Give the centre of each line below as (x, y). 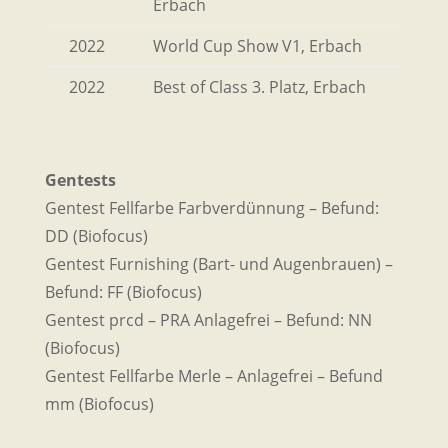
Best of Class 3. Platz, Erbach (259, 86)
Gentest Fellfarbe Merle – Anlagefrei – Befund (213, 375)
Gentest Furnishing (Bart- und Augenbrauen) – (218, 263)
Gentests (80, 179)
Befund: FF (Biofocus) (123, 291)
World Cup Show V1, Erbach (257, 45)
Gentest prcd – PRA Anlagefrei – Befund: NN (208, 319)
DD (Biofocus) (96, 235)
